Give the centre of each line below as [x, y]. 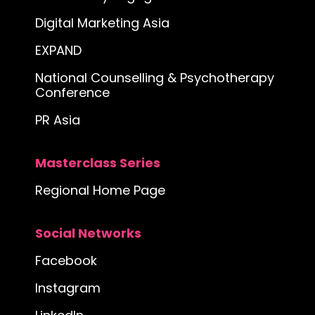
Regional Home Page [100, 190]
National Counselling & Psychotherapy [154, 77]
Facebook [66, 260]
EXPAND [58, 50]
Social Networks [88, 233]
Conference [72, 92]
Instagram [67, 288]
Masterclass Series [97, 162]
